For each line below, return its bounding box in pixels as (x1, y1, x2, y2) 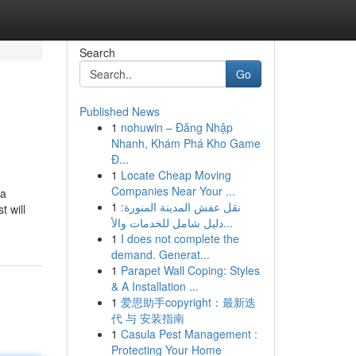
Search (79, 44, 115, 60)
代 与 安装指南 (110, 310, 184, 326)
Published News (79, 103, 160, 119)
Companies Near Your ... (110, 183, 235, 199)
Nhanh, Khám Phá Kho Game (110, 135, 261, 151)
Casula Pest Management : (120, 326, 257, 342)
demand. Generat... (110, 246, 210, 262)
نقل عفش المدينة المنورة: (120, 199, 241, 215)
